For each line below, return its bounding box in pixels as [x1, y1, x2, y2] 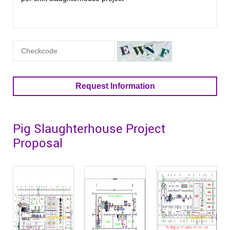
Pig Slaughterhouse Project [13, 122, 165, 137]
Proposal [13, 136, 63, 151]
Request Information [75, 82, 155, 91]
